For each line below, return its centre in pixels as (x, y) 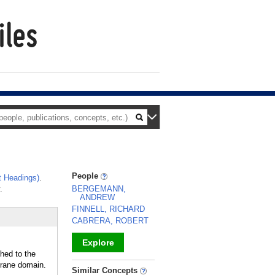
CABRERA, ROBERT (110, 221)
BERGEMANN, (99, 189)
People (86, 176)
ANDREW (97, 197)
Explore (98, 242)
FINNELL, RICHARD (108, 209)
